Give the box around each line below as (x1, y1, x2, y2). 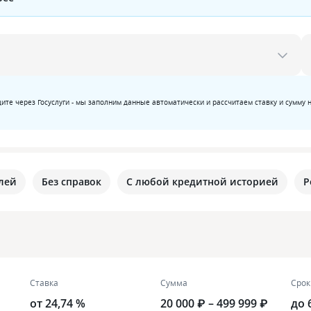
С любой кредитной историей (126, 175, 278, 188)
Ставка (30, 277, 58, 289)
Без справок (42, 175, 101, 188)
